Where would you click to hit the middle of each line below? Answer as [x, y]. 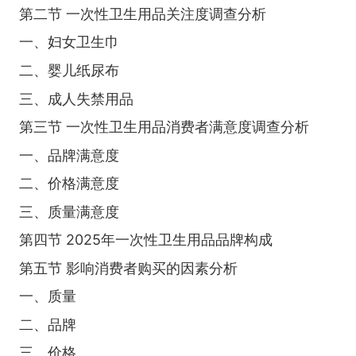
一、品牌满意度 [69, 155]
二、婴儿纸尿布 [69, 70]
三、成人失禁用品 [76, 99]
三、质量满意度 [69, 211]
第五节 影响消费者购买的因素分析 [128, 268]
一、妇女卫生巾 [69, 42]
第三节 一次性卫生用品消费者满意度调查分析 [164, 127]
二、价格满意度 [69, 184]
